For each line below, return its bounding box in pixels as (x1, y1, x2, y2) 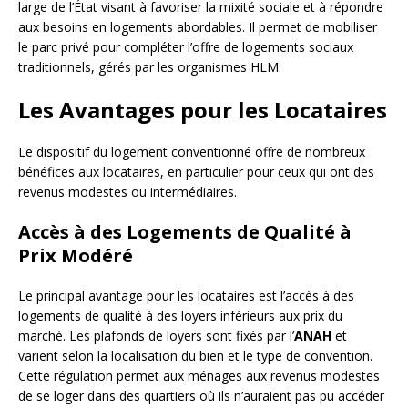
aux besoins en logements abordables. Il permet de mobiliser (18, 17, 377, 36)
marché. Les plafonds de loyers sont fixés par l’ (18, 326, 294, 344)
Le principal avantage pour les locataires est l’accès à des (18, 286, 354, 304)
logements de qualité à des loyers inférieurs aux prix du (18, 306, 342, 324)
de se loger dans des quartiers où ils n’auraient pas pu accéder (18, 386, 384, 404)
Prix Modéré (18, 242, 133, 268)
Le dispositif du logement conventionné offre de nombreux (18, 142, 365, 160)
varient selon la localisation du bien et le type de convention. (18, 346, 372, 364)
